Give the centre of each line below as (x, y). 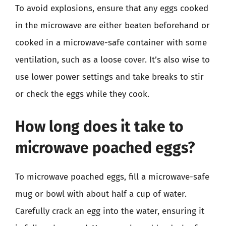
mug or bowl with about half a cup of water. (101, 194)
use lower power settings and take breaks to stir (109, 77)
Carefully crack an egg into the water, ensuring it (110, 211)
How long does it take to (99, 126)
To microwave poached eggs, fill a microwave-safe (112, 177)
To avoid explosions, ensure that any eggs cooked (112, 8)
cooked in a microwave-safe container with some (111, 43)
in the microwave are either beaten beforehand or (112, 25)
